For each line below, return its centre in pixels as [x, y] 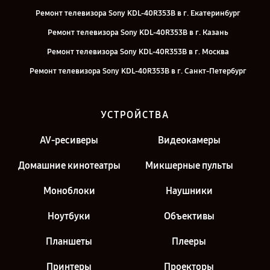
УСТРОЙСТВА [135, 115]
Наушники [189, 191]
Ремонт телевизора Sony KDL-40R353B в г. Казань [138, 33]
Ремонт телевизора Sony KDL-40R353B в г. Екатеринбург [138, 13]
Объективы [189, 216]
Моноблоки [69, 191]
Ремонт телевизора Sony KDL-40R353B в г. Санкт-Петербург [138, 71]
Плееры [189, 241]
